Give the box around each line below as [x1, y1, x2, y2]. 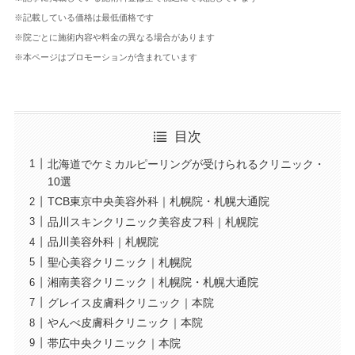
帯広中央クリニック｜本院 [47, 336, 181, 349]
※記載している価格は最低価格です [13, 13, 154, 22]
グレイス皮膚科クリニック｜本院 [47, 296, 214, 309]
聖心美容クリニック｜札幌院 [47, 255, 192, 269]
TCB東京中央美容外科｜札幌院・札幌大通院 [47, 195, 269, 208]
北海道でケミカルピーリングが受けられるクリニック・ [47, 157, 325, 170]
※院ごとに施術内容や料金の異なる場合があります [13, 32, 215, 42]
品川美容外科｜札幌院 [47, 235, 158, 249]
